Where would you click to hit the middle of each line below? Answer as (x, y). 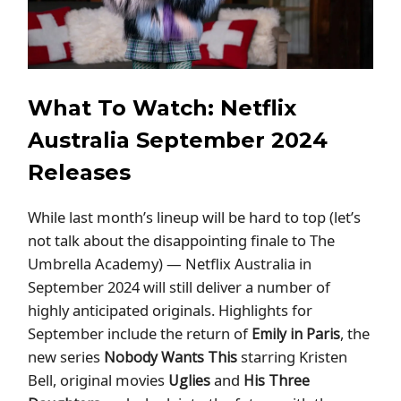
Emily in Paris (296, 333)
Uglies (189, 380)
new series (66, 356)
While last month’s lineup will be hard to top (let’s (194, 217)
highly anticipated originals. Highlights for (170, 310)
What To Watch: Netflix (162, 107)
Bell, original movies (98, 380)
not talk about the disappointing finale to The (181, 240)
